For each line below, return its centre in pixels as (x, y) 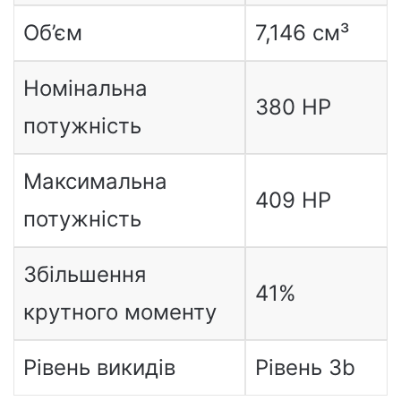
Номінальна (85, 88)
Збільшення (84, 274)
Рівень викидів (99, 367)
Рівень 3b (305, 367)
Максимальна (95, 181)
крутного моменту (119, 312)
